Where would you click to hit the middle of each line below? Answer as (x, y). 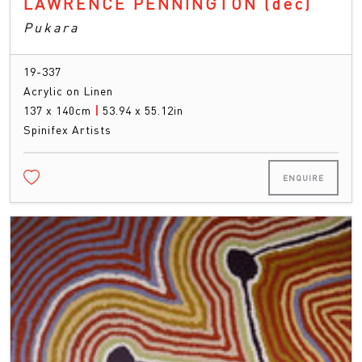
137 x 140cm (59, 110)
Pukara (51, 27)
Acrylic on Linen (68, 91)
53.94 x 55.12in (143, 110)
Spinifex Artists (67, 130)
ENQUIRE (303, 178)
